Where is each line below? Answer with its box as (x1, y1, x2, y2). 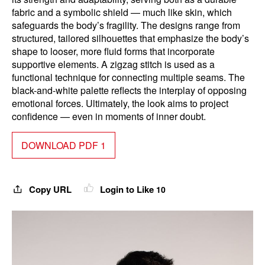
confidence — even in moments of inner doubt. (12, 109, 206, 123)
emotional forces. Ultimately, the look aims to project (12, 96, 228, 110)
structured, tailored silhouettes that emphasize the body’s (12, 31, 249, 45)
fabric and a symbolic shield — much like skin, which (12, 5, 232, 19)
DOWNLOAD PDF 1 (21, 138, 106, 152)
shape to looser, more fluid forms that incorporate (12, 44, 215, 58)
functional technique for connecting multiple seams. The (12, 70, 245, 84)
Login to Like (98, 183, 156, 196)
